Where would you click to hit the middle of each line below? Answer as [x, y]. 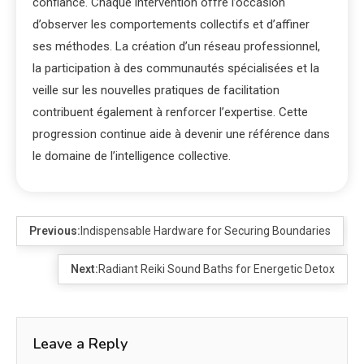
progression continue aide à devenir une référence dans [181, 134]
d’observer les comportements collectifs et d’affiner [171, 24]
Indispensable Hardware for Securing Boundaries [206, 230]
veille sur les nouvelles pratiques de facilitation [156, 90]
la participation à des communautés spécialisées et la [176, 68]
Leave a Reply [80, 343]
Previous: [55, 230]
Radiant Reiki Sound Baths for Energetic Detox [217, 269]
